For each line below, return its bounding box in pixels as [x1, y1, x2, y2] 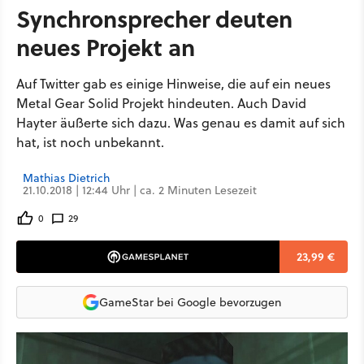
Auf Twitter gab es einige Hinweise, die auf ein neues [16, 75, 331, 93]
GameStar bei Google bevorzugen [99, 293, 281, 310]
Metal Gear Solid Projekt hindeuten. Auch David [16, 94, 306, 112]
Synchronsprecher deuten [16, 2, 292, 35]
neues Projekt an [16, 30, 195, 63]
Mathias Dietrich [23, 170, 110, 186]
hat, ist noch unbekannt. [16, 133, 164, 151]
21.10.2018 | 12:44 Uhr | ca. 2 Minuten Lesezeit [23, 182, 257, 198]
